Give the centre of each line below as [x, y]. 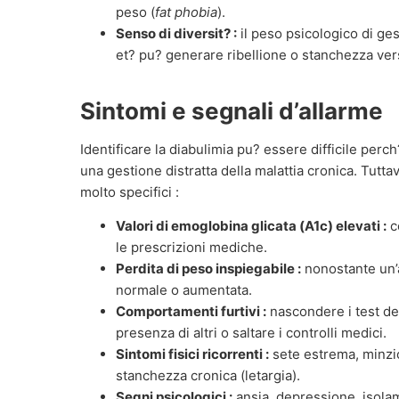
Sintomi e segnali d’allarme [232, 110]
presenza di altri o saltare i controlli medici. [251, 333]
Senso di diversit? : [176, 33]
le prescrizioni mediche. [191, 248]
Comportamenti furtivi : [191, 312]
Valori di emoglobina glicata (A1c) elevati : [251, 226]
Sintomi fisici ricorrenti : [192, 354]
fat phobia [186, 12]
